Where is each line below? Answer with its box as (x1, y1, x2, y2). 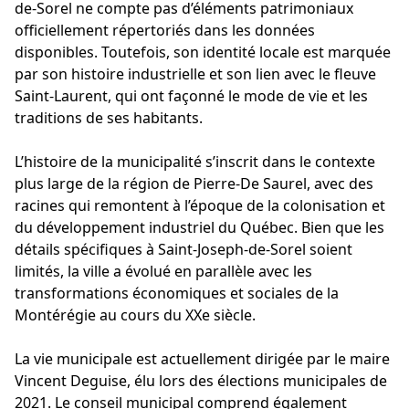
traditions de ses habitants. (15, 107, 203, 128)
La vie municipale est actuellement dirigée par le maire (15, 348, 390, 369)
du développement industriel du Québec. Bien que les (15, 216, 384, 237)
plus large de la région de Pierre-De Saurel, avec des (15, 173, 373, 194)
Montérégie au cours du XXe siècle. (15, 304, 256, 325)
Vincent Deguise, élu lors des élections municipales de (15, 370, 387, 391)
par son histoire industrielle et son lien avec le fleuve (15, 63, 376, 84)
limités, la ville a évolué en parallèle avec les (15, 260, 312, 281)
